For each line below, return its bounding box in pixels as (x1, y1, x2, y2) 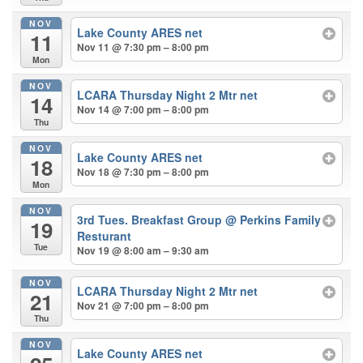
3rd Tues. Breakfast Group (77, 211, 226, 228)
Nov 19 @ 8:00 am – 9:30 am (77, 242, 210, 258)
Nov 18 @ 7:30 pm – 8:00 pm (77, 164, 210, 179)
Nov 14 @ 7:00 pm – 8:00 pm (77, 102, 210, 117)
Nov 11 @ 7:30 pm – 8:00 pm (77, 40, 210, 55)
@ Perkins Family (225, 211, 322, 228)
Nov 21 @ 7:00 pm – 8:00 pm (77, 298, 210, 314)
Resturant (77, 227, 132, 244)
